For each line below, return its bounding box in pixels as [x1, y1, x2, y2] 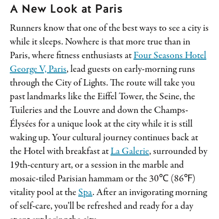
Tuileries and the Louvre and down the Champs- [10, 106, 188, 116]
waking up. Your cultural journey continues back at [10, 133, 198, 144]
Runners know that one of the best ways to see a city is [10, 23, 209, 34]
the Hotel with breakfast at [10, 147, 110, 157]
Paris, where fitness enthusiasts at [10, 51, 133, 62]
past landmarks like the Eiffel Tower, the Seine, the [10, 92, 195, 103]
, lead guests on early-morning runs [66, 65, 195, 75]
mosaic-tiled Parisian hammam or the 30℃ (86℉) [10, 174, 196, 185]
